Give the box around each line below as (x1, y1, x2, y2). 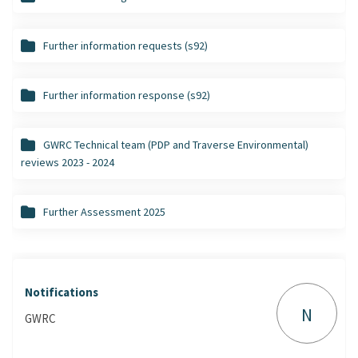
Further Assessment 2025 (43, 204, 165, 219)
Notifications (25, 284, 98, 300)
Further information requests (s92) (43, 38, 208, 53)
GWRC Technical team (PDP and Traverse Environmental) (43, 137, 308, 152)
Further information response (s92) (43, 87, 210, 102)
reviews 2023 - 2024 (21, 154, 114, 169)
